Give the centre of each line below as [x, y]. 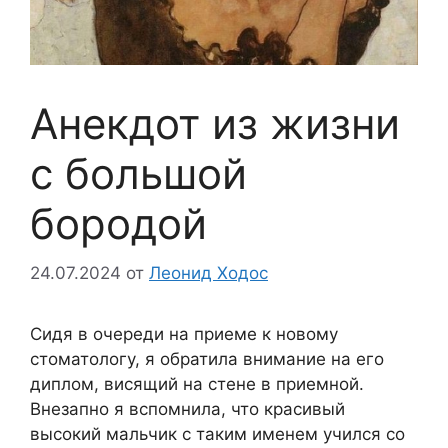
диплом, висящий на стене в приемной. [197, 383]
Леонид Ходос [208, 272]
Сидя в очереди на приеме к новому [184, 333]
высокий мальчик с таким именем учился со [217, 433]
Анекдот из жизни [215, 124]
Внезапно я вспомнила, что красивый [187, 408]
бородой [118, 224]
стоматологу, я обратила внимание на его [207, 358]
